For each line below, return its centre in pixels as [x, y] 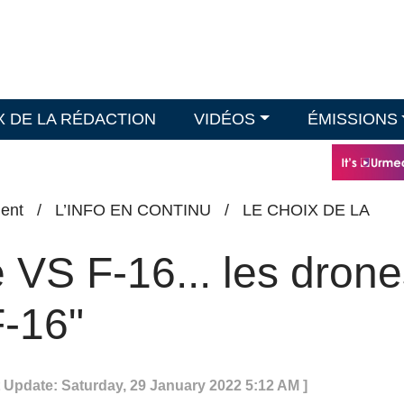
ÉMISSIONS [352, 119]
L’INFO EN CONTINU [133, 210]
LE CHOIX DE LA [306, 210]
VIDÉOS [225, 119]
